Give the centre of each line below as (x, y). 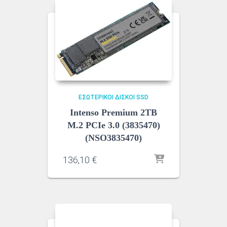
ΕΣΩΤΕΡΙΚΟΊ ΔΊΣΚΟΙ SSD (113, 97)
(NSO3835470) (113, 138)
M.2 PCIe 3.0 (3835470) (113, 125)
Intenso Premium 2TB (113, 112)
